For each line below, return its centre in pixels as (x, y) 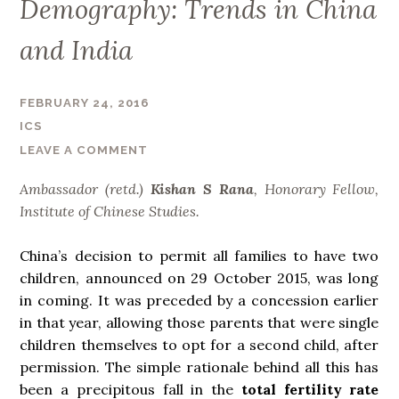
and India (77, 50)
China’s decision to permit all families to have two (199, 256)
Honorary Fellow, (322, 188)
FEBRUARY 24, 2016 (85, 103)
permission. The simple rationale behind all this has (199, 367)
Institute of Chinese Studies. (110, 211)
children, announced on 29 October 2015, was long (199, 278)
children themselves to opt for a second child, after (199, 345)
